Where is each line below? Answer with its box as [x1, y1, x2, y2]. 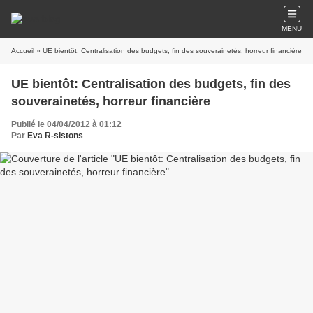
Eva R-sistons [27, 131, 83, 140]
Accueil [11, 47, 34, 54]
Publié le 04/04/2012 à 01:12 [11, 119, 122, 129]
